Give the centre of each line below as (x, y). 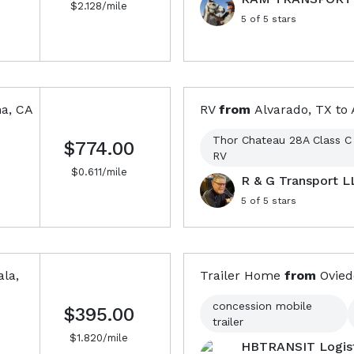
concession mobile (262, 306)
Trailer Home (240, 275)
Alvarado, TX (293, 109)
